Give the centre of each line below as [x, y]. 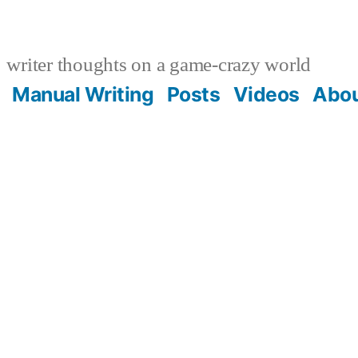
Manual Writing [83, 94]
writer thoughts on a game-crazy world [157, 65]
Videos [266, 94]
